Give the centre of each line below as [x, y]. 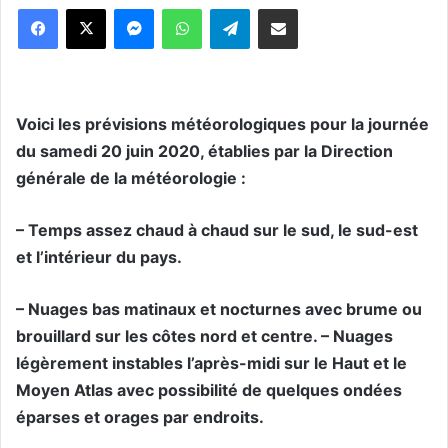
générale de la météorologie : [131, 178]
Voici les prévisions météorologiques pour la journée [222, 124]
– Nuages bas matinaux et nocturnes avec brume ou [219, 309]
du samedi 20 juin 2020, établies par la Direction [204, 151]
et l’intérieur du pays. [99, 257]
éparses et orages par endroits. [140, 417]
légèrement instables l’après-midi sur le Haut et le [211, 363]
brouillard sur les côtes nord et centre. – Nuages [204, 336]
